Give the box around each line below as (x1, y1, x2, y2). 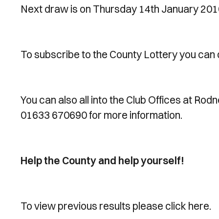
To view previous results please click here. (21, 199, 211, 212)
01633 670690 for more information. (21, 109, 182, 121)
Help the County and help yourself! (21, 154, 184, 167)
